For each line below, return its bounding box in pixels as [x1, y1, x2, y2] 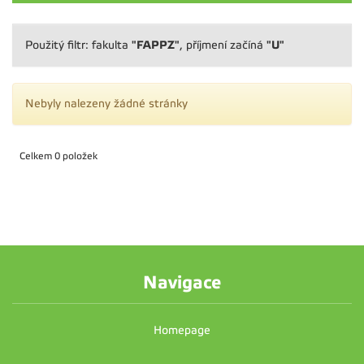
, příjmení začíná [180, 39, 266, 51]
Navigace [143, 272, 221, 292]
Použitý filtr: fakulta [25, 39, 132, 51]
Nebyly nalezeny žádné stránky [25, 97, 188, 110]
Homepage [154, 324, 210, 336]
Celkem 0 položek [19, 150, 97, 162]
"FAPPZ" [132, 38, 180, 51]
